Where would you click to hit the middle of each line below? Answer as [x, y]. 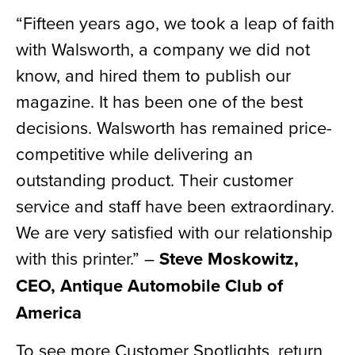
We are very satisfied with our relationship [174, 231]
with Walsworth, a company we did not [163, 48]
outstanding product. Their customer [155, 179]
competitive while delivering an [134, 153]
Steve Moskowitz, [229, 258]
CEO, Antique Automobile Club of [149, 285]
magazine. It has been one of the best [159, 101]
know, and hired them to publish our [153, 74]
